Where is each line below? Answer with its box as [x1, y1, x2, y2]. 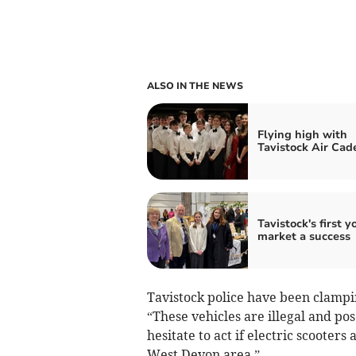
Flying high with [257, 126, 347, 142]
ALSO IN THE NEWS [146, 79, 243, 92]
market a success [257, 228, 350, 244]
